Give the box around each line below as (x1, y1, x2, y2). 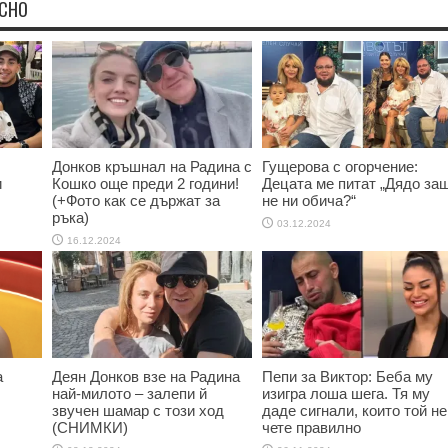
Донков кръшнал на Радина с (52, 157, 252, 175)
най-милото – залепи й (52, 384, 207, 402)
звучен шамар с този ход (52, 401, 224, 419)
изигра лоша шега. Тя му (262, 384, 430, 402)
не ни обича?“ (262, 191, 356, 209)
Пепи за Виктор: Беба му (262, 367, 433, 385)
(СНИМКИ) (52, 418, 128, 436)
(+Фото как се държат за (52, 191, 220, 209)
